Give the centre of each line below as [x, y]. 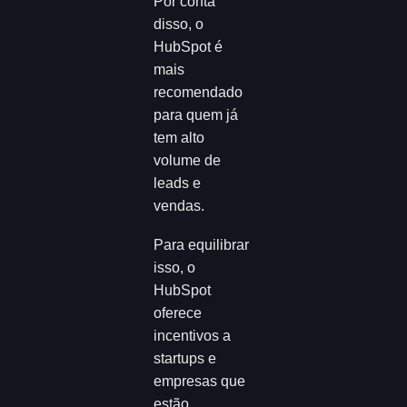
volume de [188, 161]
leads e [178, 184]
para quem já [196, 115]
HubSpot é [189, 47]
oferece [178, 313]
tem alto [179, 138]
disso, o [179, 25]
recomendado [199, 93]
